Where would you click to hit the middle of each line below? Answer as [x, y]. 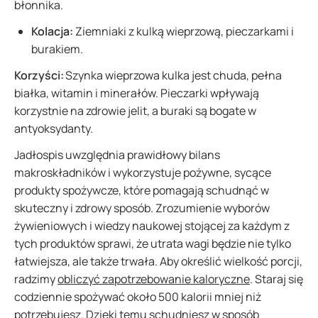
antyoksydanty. [54, 128]
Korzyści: [40, 75]
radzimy [36, 279]
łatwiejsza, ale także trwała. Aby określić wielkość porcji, [158, 261]
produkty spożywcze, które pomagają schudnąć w [142, 190]
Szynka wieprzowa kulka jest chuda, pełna [174, 75]
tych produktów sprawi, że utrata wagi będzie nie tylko [153, 243]
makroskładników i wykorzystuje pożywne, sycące [143, 172]
